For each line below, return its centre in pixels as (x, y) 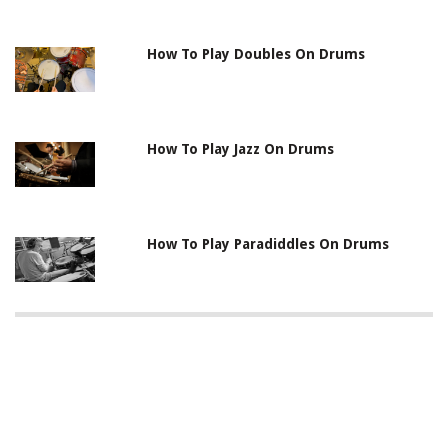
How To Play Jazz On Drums (241, 149)
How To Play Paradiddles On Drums (268, 244)
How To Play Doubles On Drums (256, 54)
